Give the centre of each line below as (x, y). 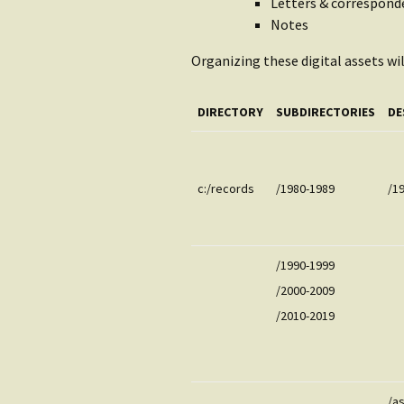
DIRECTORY (230, 112)
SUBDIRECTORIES (326, 112)
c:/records (226, 188)
